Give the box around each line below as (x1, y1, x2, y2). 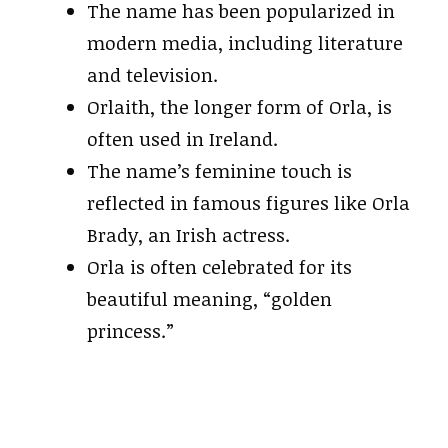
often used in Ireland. (87, 126, 278, 152)
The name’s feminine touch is (87, 158, 352, 184)
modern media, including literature (87, 30, 403, 56)
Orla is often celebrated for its (87, 254, 352, 280)
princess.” (87, 318, 174, 344)
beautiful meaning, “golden (87, 286, 332, 312)
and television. (87, 62, 218, 88)
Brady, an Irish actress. (87, 222, 290, 248)
